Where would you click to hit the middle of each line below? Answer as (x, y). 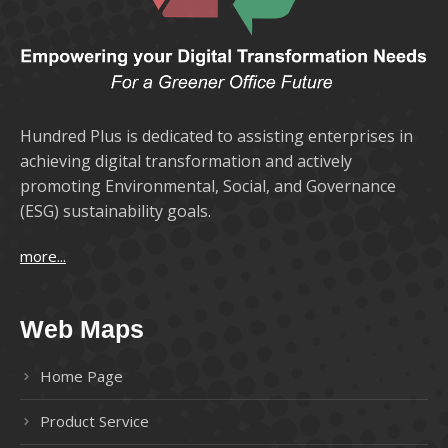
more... (43, 256)
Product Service (94, 421)
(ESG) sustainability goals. (115, 211)
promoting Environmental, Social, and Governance (208, 186)
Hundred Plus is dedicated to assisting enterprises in (216, 136)
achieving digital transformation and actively (186, 161)
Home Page (81, 376)
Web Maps (82, 329)
